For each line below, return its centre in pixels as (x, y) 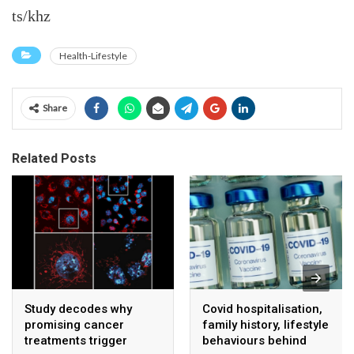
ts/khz (31, 16)
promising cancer (74, 324)
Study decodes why (78, 309)
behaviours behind (254, 340)
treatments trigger (76, 340)
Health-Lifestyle (93, 56)
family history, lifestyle (265, 324)
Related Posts (54, 158)
